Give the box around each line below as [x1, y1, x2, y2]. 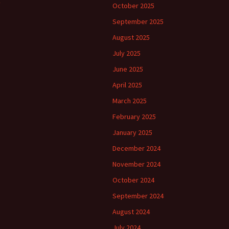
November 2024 [112, 159, 161, 169]
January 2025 [112, 128, 152, 137]
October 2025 [112, 1, 154, 10]
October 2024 [112, 175, 154, 185]
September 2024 [112, 191, 164, 200]
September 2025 [112, 17, 164, 26]
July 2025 [112, 49, 141, 58]
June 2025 [112, 64, 143, 74]
